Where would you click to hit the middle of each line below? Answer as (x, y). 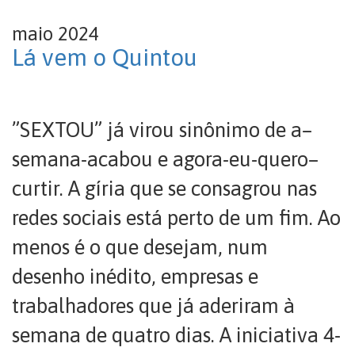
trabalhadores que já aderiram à (153, 306)
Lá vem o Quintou (105, 57)
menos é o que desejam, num (140, 247)
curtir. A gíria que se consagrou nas (164, 189)
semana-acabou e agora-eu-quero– (165, 159)
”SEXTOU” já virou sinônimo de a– (162, 130)
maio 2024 (55, 34)
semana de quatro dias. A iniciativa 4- (176, 335)
